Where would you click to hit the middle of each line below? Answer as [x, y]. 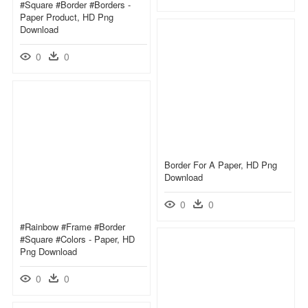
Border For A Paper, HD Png [221, 164]
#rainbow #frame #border [73, 226]
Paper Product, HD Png [67, 16]
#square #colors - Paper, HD [77, 239]
